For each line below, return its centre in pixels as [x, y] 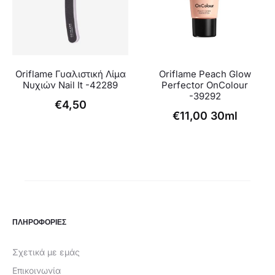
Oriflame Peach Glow [205, 74]
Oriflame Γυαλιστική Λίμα [70, 74]
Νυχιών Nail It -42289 [70, 85]
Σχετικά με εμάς [46, 252]
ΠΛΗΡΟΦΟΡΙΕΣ [39, 222]
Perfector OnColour [205, 85]
